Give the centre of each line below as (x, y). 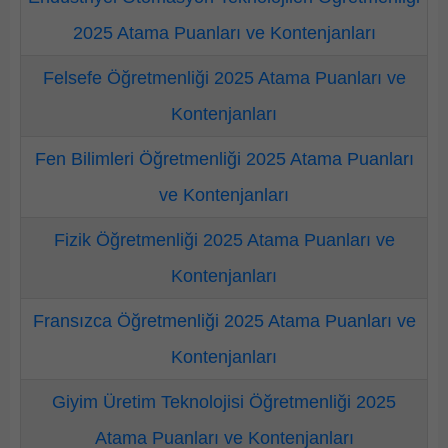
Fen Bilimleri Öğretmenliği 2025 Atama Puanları (224, 159)
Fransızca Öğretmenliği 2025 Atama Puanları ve (224, 321)
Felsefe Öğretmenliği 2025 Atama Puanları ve (224, 78)
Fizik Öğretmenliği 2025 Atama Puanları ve (224, 240)
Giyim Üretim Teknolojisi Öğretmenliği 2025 (224, 402)
